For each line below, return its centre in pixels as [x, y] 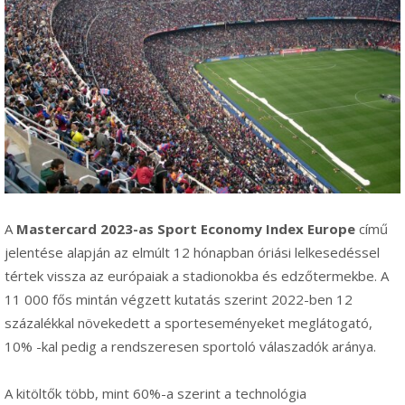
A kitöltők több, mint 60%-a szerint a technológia [155, 393]
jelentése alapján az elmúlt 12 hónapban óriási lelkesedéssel [192, 252]
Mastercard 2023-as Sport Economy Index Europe [186, 228]
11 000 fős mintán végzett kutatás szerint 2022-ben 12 [179, 299]
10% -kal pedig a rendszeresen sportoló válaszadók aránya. [190, 346]
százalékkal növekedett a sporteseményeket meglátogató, [188, 322]
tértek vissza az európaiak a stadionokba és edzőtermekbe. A [197, 275]
